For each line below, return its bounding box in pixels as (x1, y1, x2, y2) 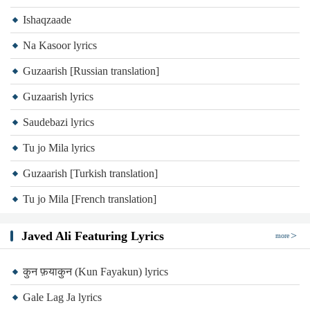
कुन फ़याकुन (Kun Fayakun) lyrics (23, 266, 168, 277)
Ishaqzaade (23, 14, 71, 26)
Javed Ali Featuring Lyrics (21, 229, 164, 243)
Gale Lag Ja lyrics (23, 291, 102, 303)
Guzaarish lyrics (23, 91, 93, 102)
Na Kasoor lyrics (23, 39, 97, 51)
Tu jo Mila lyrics (23, 142, 95, 154)
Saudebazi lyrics (23, 116, 94, 128)
